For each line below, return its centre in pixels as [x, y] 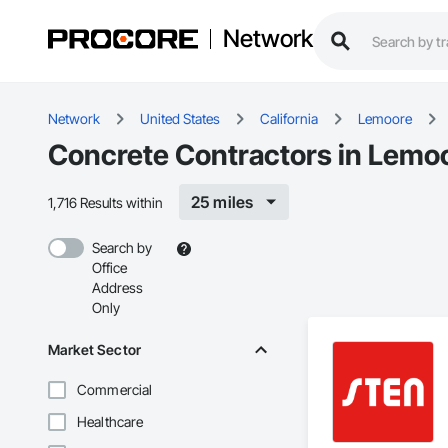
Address [117, 288]
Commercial [115, 390]
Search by [122, 248]
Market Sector [94, 350]
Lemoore [385, 119]
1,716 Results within [105, 202]
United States [180, 119]
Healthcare [110, 422]
